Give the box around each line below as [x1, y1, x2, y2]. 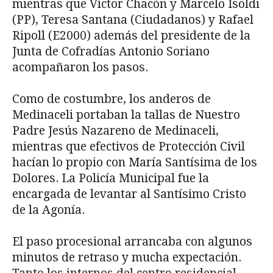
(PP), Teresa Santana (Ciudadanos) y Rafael [12, 12, 253, 27]
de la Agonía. [12, 202, 85, 217]
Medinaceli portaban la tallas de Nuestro [12, 107, 240, 122]
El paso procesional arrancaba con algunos [12, 234, 252, 249]
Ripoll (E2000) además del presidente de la [12, 28, 250, 43]
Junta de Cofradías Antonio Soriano [12, 44, 210, 58]
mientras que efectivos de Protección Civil [12, 139, 245, 154]
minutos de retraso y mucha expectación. [12, 250, 241, 264]
